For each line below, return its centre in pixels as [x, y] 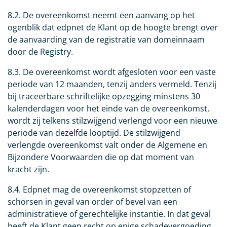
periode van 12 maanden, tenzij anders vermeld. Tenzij [112, 84]
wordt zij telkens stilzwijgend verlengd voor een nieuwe [112, 121]
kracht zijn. [28, 169]
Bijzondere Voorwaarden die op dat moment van [101, 157]
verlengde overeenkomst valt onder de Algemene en [107, 145]
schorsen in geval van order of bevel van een [92, 202]
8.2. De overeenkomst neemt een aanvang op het [101, 15]
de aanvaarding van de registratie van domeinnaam [106, 40]
